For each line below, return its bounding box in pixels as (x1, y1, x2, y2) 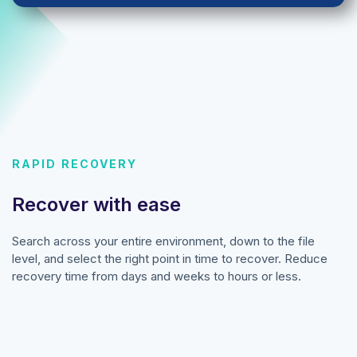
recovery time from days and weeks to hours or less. (12, 269, 304, 284)
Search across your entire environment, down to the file (12, 233, 315, 249)
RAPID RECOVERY (12, 157, 138, 171)
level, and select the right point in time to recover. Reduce (12, 251, 328, 267)
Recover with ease (12, 193, 181, 217)
